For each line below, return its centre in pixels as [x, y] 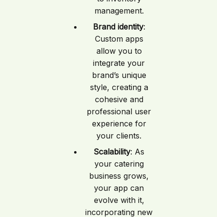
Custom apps [119, 39]
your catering [119, 164]
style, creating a [119, 87]
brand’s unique [119, 75]
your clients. [119, 136]
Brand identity [118, 27]
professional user [119, 112]
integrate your [119, 63]
